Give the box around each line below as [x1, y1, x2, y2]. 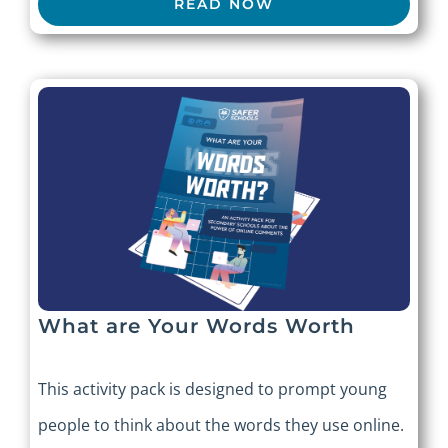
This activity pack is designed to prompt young [38, 377, 387, 400]
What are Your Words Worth [38, 313, 355, 338]
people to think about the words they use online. [38, 413, 404, 436]
